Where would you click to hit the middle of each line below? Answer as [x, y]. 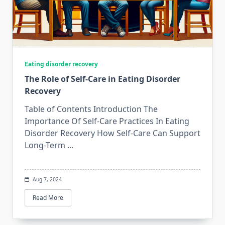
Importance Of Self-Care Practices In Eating [107, 121]
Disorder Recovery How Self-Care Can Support [113, 133]
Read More [48, 197]
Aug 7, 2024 [47, 179]
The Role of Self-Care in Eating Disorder [102, 79]
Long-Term [45, 145]
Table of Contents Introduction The [91, 109]
